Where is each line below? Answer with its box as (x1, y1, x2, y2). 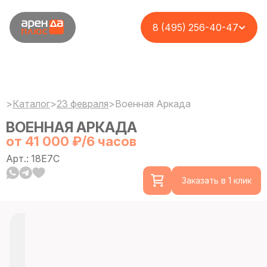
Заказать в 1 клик (181, 175, 252, 185)
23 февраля (57, 98, 108, 110)
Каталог (13, 98, 50, 110)
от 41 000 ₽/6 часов (6, 133, 136, 149)
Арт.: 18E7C (6, 153, 60, 164)
